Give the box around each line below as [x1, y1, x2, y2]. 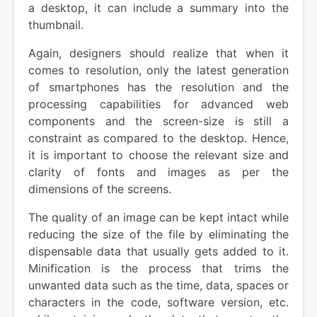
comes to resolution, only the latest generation [28, 62, 289, 77]
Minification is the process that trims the [28, 260, 289, 275]
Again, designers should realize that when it [28, 45, 289, 60]
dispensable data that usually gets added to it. [28, 243, 289, 258]
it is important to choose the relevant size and [28, 147, 289, 162]
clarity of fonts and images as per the [28, 164, 289, 179]
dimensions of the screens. [28, 181, 171, 196]
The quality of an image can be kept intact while [28, 209, 289, 224]
